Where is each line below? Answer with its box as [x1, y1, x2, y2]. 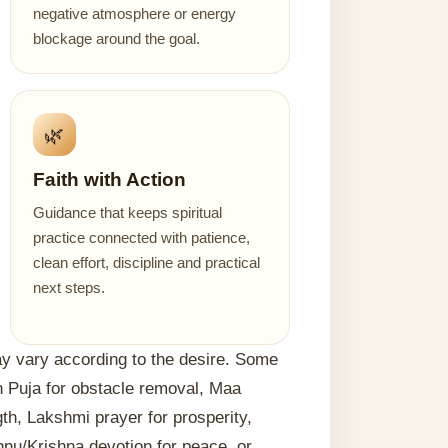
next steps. [32, 279, 105, 296]
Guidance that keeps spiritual [32, 204, 222, 221]
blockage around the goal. [32, 30, 200, 47]
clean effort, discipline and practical [32, 254, 260, 271]
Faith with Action [32, 169, 186, 190]
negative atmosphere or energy [32, 5, 236, 22]
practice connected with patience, [32, 229, 250, 246]
